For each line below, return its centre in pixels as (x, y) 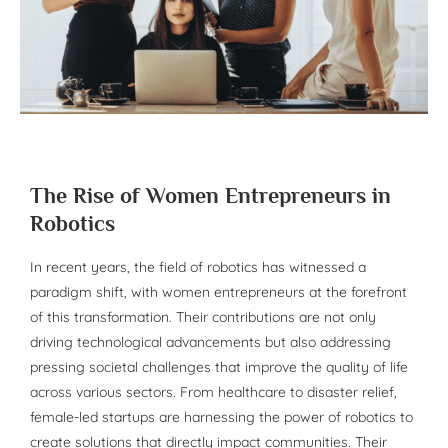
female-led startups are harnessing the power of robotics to (221, 417)
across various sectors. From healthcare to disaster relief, (213, 392)
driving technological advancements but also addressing (210, 342)
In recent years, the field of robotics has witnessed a (198, 267)
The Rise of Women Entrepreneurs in (210, 196)
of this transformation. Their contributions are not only (203, 317)
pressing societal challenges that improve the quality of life (219, 367)
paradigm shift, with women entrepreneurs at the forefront (218, 292)
